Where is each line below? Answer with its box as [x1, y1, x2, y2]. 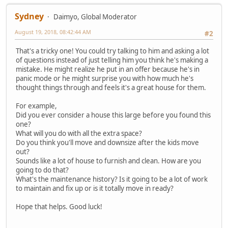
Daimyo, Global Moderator [53, 12, 137, 22]
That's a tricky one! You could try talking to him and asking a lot [16, 46, 209, 56]
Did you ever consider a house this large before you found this [16, 110, 211, 120]
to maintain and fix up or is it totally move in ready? [16, 184, 174, 193]
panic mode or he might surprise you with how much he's [16, 74, 193, 83]
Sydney [15, 11, 44, 22]
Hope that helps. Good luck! [16, 202, 102, 212]
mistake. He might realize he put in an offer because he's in [16, 65, 199, 74]
